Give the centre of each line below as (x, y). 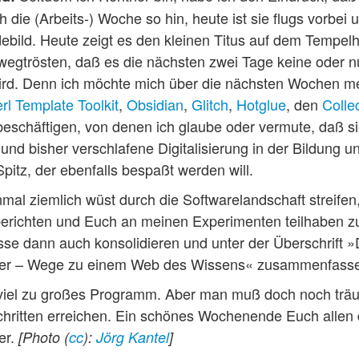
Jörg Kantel (133, 337)
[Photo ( (44, 337)
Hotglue (261, 104)
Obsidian (155, 104)
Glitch (210, 104)
